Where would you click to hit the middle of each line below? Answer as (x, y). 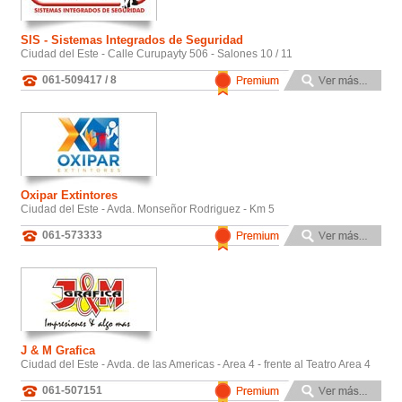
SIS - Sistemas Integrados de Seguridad (132, 39)
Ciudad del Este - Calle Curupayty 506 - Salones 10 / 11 (157, 53)
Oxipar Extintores (69, 195)
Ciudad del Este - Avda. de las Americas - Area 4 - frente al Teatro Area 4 (196, 364)
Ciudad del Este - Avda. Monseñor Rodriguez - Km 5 (148, 209)
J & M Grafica (58, 350)
